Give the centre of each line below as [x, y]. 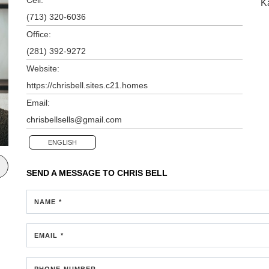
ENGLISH [62, 142]
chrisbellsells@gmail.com [74, 119]
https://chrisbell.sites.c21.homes [87, 85]
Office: [39, 34]
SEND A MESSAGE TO [72, 173]
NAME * [48, 201]
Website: [43, 68]
